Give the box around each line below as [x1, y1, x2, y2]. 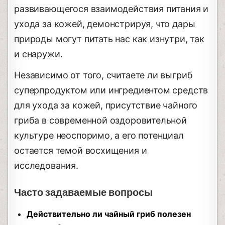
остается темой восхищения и [14, 145, 147, 156]
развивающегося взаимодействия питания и [14, 3, 209, 14]
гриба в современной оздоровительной [14, 115, 187, 126]
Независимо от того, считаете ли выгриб [14, 69, 193, 80]
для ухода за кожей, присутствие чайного [14, 99, 198, 110]
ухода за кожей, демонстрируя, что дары [14, 18, 195, 29]
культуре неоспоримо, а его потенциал [14, 130, 184, 141]
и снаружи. [14, 48, 63, 59]
